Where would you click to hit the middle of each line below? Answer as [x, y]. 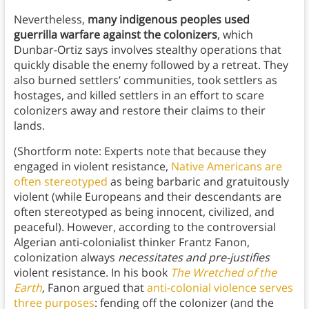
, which [235, 35]
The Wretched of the [223, 273]
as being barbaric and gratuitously [198, 182]
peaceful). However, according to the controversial [144, 227]
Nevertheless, [50, 20]
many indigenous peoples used [168, 20]
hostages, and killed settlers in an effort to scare [139, 96]
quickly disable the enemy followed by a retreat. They [151, 65]
